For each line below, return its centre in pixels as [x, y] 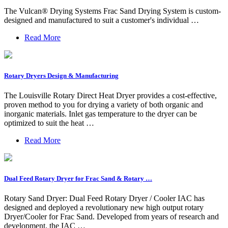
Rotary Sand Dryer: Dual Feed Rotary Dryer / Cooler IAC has [104, 198]
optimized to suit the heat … [49, 123]
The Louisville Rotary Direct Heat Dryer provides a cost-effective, [110, 96]
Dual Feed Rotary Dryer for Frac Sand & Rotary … [78, 179]
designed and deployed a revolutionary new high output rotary [104, 208]
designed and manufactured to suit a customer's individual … [102, 20]
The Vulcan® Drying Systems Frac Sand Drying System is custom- [112, 11]
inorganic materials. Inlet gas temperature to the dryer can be [101, 114]
